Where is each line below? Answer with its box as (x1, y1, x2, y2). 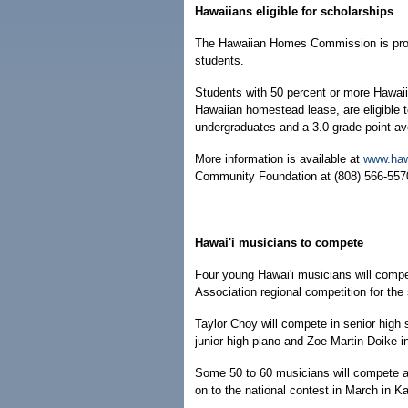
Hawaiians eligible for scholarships (195, 5, 393, 18)
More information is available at (195, 152, 363, 166)
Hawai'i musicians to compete (195, 236, 363, 250)
